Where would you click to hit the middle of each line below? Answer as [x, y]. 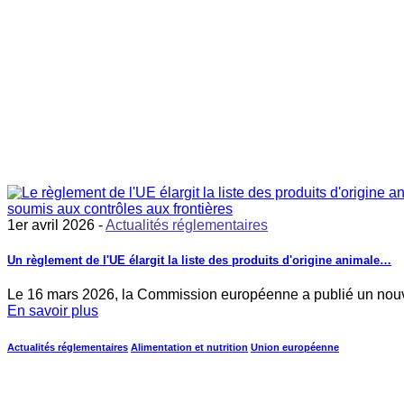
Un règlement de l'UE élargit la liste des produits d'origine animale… [199, 261]
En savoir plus [53, 311]
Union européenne [295, 348]
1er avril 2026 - [56, 225]
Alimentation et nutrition [189, 348]
